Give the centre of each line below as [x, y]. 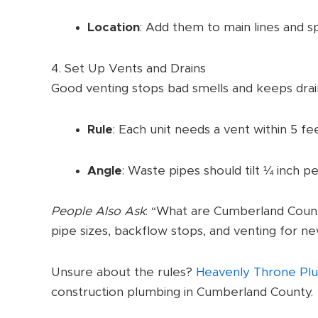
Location [114, 28]
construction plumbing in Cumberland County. [182, 292]
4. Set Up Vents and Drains [128, 69]
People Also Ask [98, 212]
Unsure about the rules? [124, 273]
